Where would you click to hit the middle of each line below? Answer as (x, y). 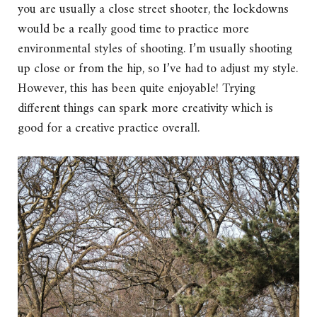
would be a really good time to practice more (133, 29)
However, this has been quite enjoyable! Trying (137, 88)
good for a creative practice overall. (109, 128)
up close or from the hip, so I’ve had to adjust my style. (158, 69)
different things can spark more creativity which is (145, 108)
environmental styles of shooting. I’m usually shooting (155, 49)
